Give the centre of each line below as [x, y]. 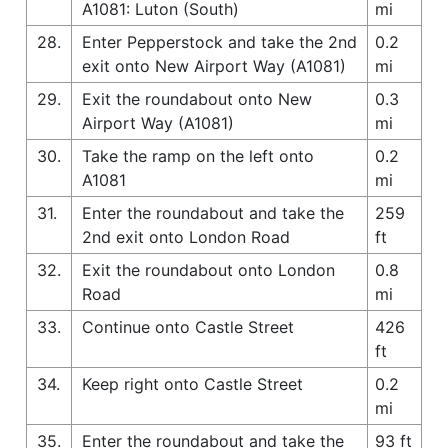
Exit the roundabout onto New [197, 98]
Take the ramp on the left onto [198, 155]
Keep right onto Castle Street [192, 383]
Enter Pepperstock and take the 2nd [219, 41]
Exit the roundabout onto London [208, 269]
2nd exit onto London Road [186, 236]
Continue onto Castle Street [188, 326]
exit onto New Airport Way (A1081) [214, 65]
